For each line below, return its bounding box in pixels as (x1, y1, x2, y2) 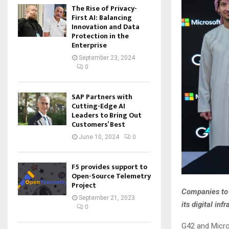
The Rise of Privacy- (72, 3, 137, 15)
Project (72, 179, 96, 192)
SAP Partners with (72, 91, 132, 103)
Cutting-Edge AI (72, 100, 125, 112)
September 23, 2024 (79, 54, 135, 62)
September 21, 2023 (79, 194, 135, 202)
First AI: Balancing (72, 12, 132, 24)
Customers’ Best (72, 119, 125, 131)
